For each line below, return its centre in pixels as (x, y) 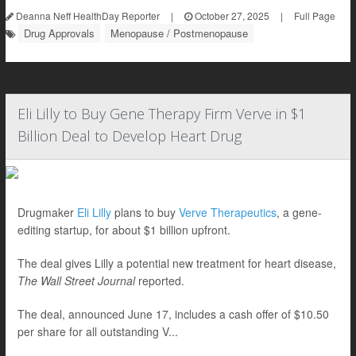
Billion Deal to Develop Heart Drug (130, 136)
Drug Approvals (59, 33)
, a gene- (299, 212)
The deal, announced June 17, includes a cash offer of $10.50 (173, 314)
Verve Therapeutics (228, 212)
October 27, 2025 (231, 15)
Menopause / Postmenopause (179, 33)
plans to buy (145, 212)
